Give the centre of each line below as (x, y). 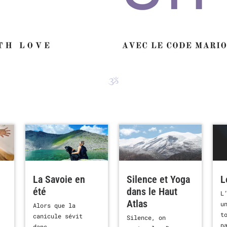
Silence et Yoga (158, 179)
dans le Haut (152, 191)
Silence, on (146, 217)
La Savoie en (59, 179)
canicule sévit (58, 216)
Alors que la (54, 205)
